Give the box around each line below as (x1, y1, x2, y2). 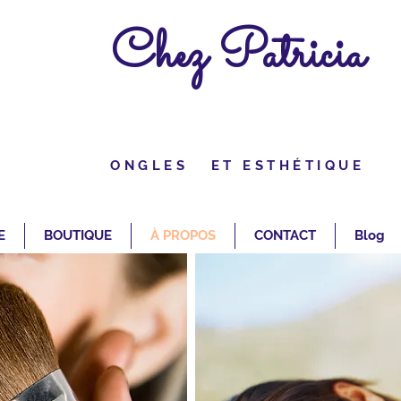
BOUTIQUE (44, 227, 112, 244)
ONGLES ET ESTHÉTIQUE (110, 158, 364, 174)
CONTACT (254, 227, 316, 244)
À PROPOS (150, 227, 216, 244)
